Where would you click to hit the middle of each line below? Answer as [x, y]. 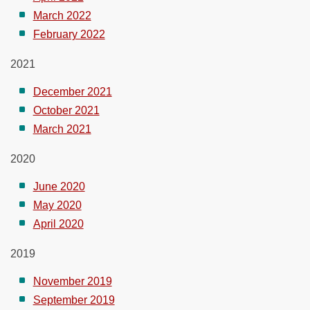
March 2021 [62, 129]
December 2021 [72, 91]
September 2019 [74, 300]
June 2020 [59, 186]
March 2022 [62, 15]
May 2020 [57, 205]
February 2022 [69, 34]
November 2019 [72, 281]
